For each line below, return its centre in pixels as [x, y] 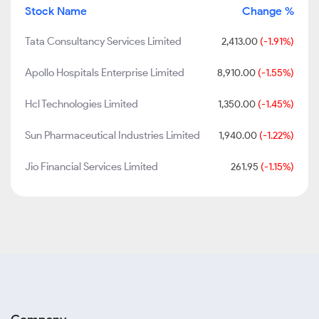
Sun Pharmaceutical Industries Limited [113, 135]
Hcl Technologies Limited [82, 104]
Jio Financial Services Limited [91, 167]
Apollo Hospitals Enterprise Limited [105, 73]
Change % [268, 11]
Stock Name [56, 11]
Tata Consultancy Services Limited [103, 41]
